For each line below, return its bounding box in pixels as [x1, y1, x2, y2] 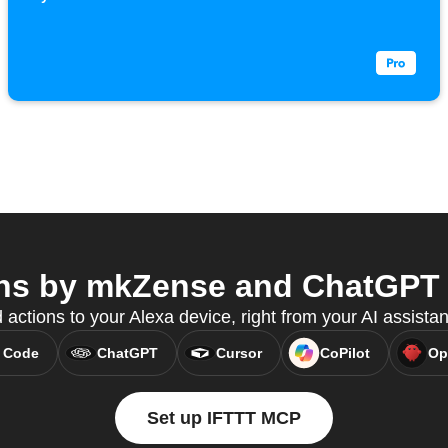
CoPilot [319, 345, 370, 362]
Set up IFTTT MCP [147, 408, 301, 429]
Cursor [215, 345, 262, 362]
